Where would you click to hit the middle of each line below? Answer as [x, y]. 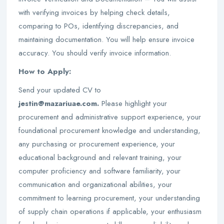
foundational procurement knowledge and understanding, [109, 130]
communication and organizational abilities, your [95, 184]
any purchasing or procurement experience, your [97, 144]
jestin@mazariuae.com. [60, 103]
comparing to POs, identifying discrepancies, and [98, 26]
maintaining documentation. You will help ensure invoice [106, 39]
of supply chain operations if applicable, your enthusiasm [110, 211]
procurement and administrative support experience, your [110, 117]
